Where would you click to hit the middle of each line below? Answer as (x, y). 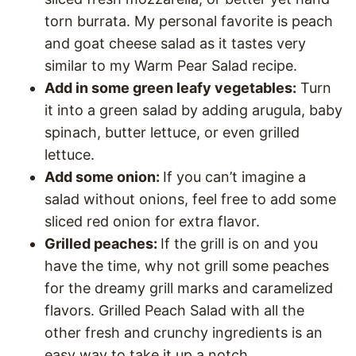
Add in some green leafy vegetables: (170, 88)
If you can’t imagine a (234, 177)
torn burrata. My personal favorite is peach (189, 21)
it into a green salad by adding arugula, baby (193, 110)
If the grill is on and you (239, 244)
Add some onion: (104, 177)
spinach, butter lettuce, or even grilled (172, 133)
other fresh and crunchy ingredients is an (184, 333)
